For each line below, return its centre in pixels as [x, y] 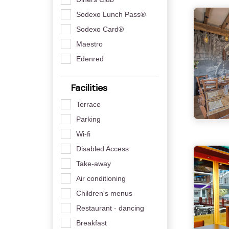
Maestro [89, 44]
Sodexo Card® [100, 29]
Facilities [88, 88]
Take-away [93, 163]
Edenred [90, 59]
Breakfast [91, 223]
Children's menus [104, 193]
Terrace [88, 104]
